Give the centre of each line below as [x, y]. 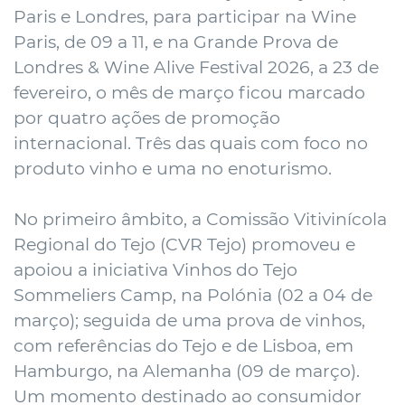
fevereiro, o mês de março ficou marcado [189, 92]
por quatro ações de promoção [147, 118]
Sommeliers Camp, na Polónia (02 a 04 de [193, 295]
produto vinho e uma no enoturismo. [175, 168]
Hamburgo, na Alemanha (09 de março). [187, 371]
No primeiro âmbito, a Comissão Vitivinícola [200, 219]
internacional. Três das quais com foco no [191, 143]
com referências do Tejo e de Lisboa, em [184, 345]
